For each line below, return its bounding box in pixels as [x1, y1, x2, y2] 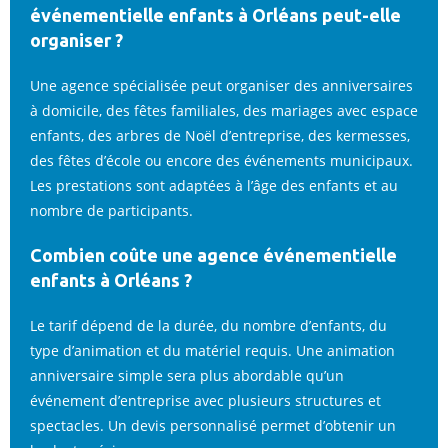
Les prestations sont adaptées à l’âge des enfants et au [30, 176, 398, 195]
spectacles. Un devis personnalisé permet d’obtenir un [30, 416, 396, 435]
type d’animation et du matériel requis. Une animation [30, 341, 395, 360]
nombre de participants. [30, 201, 193, 220]
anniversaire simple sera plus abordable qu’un [30, 366, 344, 385]
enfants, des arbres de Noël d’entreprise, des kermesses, [30, 126, 410, 145]
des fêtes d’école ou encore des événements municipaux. [30, 151, 413, 170]
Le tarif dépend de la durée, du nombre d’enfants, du [30, 316, 387, 335]
